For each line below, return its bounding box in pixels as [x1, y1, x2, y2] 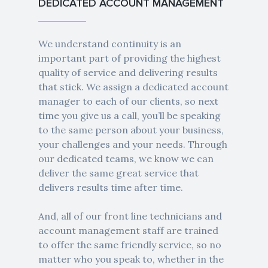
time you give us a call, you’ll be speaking [38, 109, 221, 122]
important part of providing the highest [38, 52, 221, 65]
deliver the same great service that [38, 167, 199, 179]
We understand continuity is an [38, 38, 181, 50]
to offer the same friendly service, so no [38, 239, 221, 251]
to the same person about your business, [38, 124, 224, 136]
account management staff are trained [38, 224, 218, 237]
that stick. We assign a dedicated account [38, 81, 229, 93]
